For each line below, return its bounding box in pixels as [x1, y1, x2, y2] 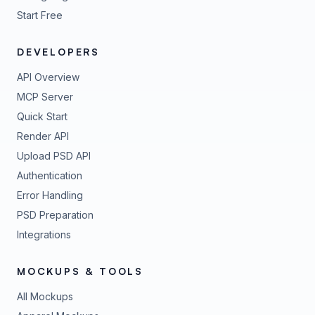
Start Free [17, 9, 63, 21]
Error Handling [17, 189, 83, 201]
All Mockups [17, 290, 73, 302]
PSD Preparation [17, 209, 94, 221]
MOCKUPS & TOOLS [17, 265, 143, 277]
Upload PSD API [17, 150, 91, 162]
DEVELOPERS [17, 46, 100, 58]
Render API [17, 130, 69, 142]
